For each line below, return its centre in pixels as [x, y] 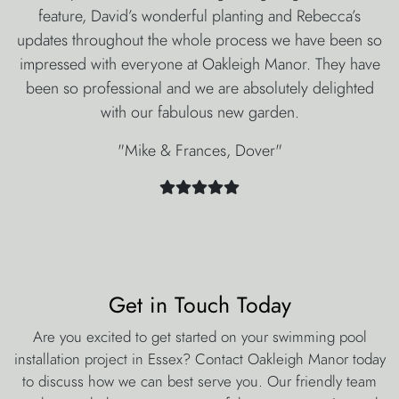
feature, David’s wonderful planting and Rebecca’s [199, 16]
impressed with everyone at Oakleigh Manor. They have [199, 64]
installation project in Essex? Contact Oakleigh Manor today [199, 359]
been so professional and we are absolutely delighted [199, 88]
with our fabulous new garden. [199, 112]
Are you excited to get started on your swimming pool [199, 337]
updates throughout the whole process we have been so [199, 40]
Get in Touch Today [199, 305]
